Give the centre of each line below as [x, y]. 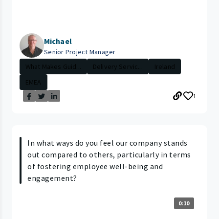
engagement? [52, 178]
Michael [58, 41]
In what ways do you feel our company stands [108, 143]
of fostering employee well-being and [95, 166]
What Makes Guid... [53, 67]
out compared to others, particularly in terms [109, 155]
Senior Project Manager [80, 52]
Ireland [164, 67]
